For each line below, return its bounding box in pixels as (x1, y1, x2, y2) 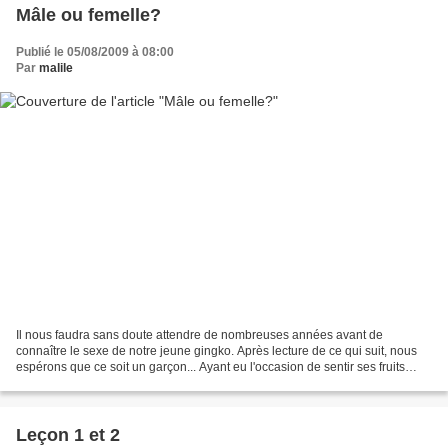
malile (39, 60, 73, 75)
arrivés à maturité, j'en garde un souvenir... (16, 376, 245, 391)
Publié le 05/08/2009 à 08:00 (16, 44, 174, 59)
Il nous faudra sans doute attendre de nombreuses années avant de (16, 328, 383, 343)
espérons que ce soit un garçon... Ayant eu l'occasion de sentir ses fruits (16, 360, 405, 375)
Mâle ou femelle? (16, 4, 161, 25)
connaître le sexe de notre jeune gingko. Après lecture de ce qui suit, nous (16, 344, 417, 359)
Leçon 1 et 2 (16, 425, 120, 446)
